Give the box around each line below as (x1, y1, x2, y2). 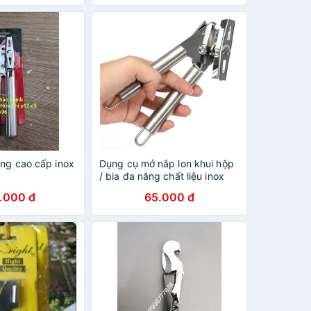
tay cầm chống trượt (99, 183, 194, 194)
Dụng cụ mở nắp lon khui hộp (99, 158, 234, 169)
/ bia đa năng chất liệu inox (99, 170, 224, 182)
